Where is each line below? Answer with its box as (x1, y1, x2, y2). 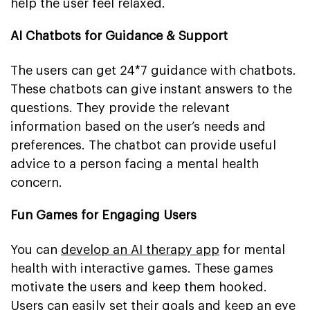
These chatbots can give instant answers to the (10, 82, 292, 95)
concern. (10, 176, 62, 189)
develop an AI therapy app (61, 243, 219, 256)
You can (10, 243, 61, 256)
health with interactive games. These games (10, 262, 273, 275)
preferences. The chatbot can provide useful (10, 138, 276, 152)
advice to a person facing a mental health (10, 157, 259, 170)
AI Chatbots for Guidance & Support (10, 29, 228, 42)
